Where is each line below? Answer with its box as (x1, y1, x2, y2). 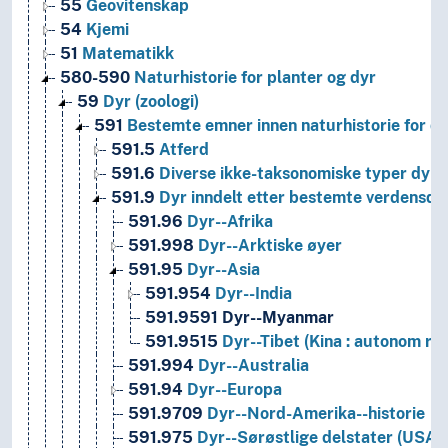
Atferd (155, 140, 209, 160)
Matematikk (78, 44, 174, 64)
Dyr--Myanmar (218, 308, 334, 328)
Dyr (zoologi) (99, 92, 199, 112)
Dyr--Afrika (183, 212, 273, 232)
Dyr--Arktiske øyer (194, 236, 342, 256)
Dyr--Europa (183, 380, 282, 400)
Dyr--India (211, 284, 292, 304)
